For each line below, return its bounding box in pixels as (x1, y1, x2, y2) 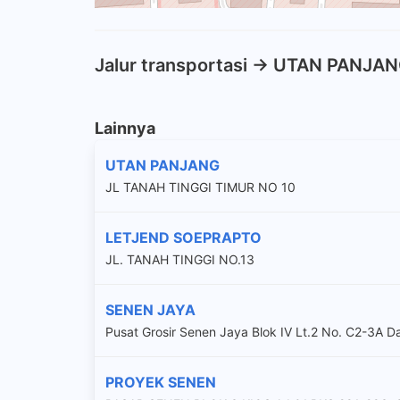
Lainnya (95, 118, 155, 137)
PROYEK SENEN (105, 372, 216, 391)
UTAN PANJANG (105, 155, 220, 174)
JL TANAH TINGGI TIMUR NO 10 (105, 179, 296, 195)
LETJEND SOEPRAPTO (105, 228, 262, 246)
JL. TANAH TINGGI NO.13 (105, 251, 254, 267)
